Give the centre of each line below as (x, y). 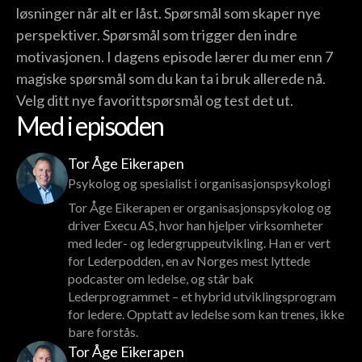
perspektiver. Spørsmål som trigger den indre (157, 35)
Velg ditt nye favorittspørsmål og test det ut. (155, 101)
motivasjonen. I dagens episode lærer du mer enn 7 (175, 57)
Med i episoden (90, 126)
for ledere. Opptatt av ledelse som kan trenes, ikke (206, 314)
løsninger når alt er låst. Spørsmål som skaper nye (168, 13)
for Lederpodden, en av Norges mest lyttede (189, 261)
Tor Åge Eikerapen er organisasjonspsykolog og (200, 208)
